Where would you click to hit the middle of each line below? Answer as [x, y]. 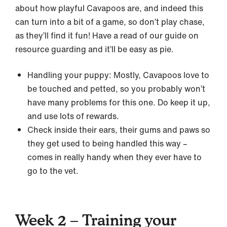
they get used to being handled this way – [107, 144]
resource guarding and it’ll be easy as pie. [94, 49]
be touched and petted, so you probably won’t [116, 89]
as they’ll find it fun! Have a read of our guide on [107, 36]
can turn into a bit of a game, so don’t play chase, [110, 22]
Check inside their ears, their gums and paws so [119, 130]
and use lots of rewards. [74, 116]
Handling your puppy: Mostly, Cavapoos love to [118, 75]
